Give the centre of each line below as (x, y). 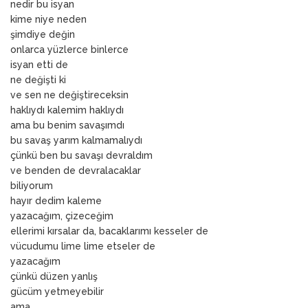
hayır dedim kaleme (56, 200)
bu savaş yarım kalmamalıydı (76, 140)
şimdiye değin (43, 34)
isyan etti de (39, 64)
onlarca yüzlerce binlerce (69, 49)
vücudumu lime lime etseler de (83, 246)
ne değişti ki (38, 79)
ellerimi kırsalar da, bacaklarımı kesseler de (109, 231)
